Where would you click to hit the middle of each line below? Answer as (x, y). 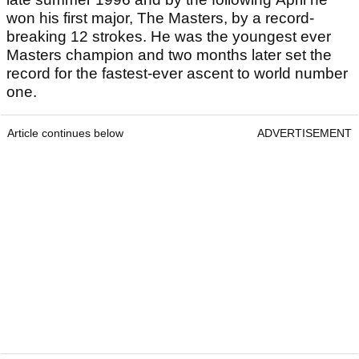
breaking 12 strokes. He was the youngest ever (169, 37)
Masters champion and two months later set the (169, 55)
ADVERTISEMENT (305, 133)
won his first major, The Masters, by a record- (160, 18)
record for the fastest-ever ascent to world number (177, 74)
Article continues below (65, 133)
